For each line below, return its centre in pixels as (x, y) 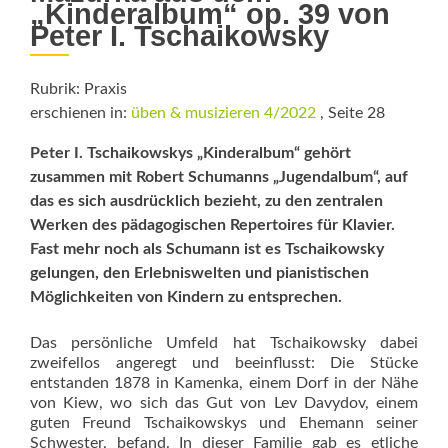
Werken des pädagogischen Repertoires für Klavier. (212, 224)
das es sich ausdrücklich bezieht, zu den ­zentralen (206, 200)
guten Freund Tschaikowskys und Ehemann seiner (224, 422)
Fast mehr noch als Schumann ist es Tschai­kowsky (207, 248)
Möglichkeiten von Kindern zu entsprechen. (186, 296)
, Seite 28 (350, 112)
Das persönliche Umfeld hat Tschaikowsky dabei (224, 342)
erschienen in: (80, 112)
